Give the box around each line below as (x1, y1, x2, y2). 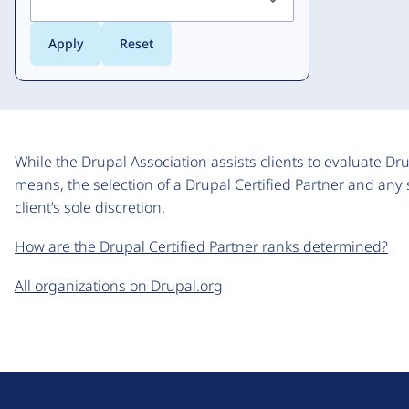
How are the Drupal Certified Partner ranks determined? (15, 236, 388, 257)
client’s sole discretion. (15, 197, 165, 218)
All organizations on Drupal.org (15, 276, 223, 297)
